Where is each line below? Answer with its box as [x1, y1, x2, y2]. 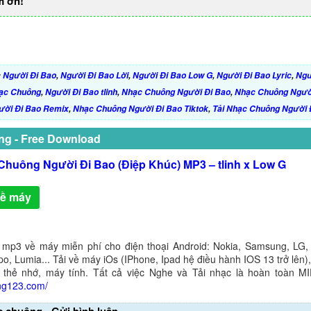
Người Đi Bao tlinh [45, 86, 117, 98]
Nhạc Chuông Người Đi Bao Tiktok [73, 103, 208, 115]
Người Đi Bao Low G [133, 69, 212, 81]
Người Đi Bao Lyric [217, 69, 292, 81]
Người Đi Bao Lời [60, 69, 128, 81]
